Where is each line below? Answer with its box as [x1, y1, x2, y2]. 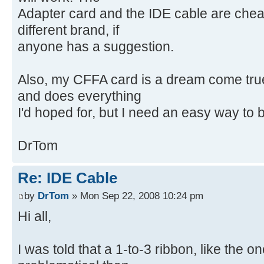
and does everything [18, 88, 141, 104]
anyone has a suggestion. [18, 39, 174, 55]
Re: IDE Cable [18, 169, 117, 187]
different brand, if [18, 22, 119, 38]
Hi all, [18, 208, 51, 224]
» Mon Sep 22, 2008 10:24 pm [69, 189, 203, 202]
